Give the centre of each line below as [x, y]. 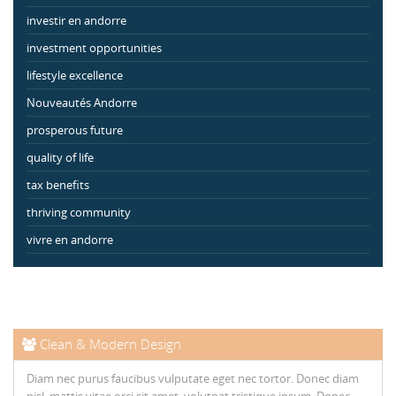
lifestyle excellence [75, 75]
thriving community [79, 212]
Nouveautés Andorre [82, 103]
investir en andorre [76, 20]
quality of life [60, 157]
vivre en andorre [70, 240]
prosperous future [75, 130]
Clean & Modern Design [109, 344]
